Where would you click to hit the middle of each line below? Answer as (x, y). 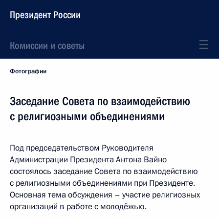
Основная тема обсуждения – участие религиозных (105, 195)
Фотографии (28, 71)
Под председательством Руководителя (82, 148)
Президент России (45, 15)
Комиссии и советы (47, 45)
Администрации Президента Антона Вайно (88, 160)
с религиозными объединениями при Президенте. (102, 183)
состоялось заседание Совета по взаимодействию (104, 171)
